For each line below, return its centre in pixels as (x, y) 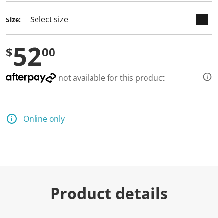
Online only (44, 119)
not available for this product (111, 78)
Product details (109, 193)
